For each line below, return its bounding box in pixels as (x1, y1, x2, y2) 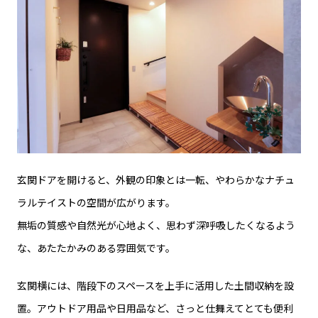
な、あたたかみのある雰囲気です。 (17, 241, 175, 256)
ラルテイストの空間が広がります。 (17, 195, 175, 210)
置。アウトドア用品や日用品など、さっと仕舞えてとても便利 (17, 301, 293, 316)
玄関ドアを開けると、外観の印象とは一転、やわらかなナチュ (17, 172, 295, 187)
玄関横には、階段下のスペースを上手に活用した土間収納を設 (17, 278, 294, 293)
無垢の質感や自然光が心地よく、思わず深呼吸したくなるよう (17, 218, 295, 233)
